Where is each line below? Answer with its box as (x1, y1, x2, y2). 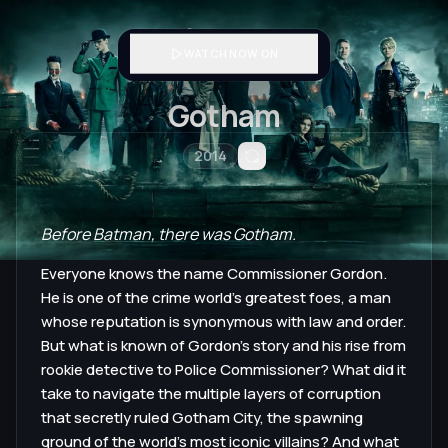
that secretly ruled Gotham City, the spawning (41, 407, 363, 428)
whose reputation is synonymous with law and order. (41, 311, 406, 332)
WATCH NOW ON (183, 44, 279, 60)
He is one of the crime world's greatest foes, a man (41, 287, 391, 308)
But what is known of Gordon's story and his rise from (41, 335, 406, 356)
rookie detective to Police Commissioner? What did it (41, 359, 406, 380)
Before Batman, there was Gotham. (41, 223, 296, 245)
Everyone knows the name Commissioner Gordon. (41, 263, 387, 284)
